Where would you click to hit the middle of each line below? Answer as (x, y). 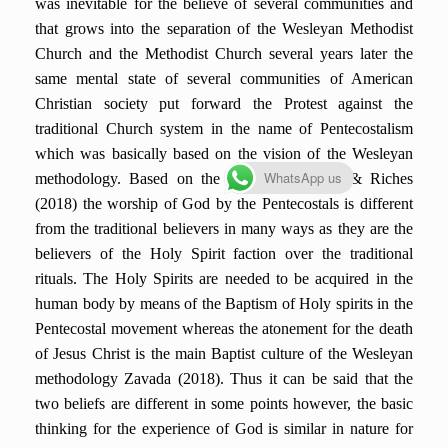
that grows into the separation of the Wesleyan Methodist (224, 28)
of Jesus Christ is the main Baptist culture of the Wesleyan (224, 353)
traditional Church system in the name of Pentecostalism (224, 128)
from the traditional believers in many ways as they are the (224, 228)
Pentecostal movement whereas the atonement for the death (224, 328)
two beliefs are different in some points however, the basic (224, 403)
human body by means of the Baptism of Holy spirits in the (224, 303)
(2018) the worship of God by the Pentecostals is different (224, 203)
